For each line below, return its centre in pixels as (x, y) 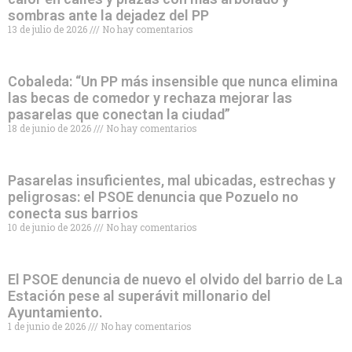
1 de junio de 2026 (48, 326)
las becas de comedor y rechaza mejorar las (150, 97)
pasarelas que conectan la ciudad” (119, 114)
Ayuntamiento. (55, 312)
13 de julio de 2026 (49, 29)
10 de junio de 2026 (51, 227)
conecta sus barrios (73, 213)
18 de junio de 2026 (51, 128)
